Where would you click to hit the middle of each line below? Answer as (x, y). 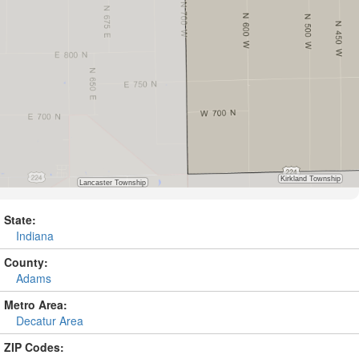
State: (20, 220)
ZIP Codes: (34, 347)
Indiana (35, 236)
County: (26, 262)
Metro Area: (36, 305)
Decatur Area (50, 321)
